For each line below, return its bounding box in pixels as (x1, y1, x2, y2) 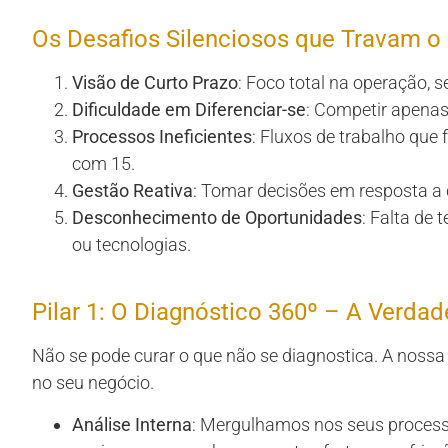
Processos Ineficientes (72, 126, 252, 148)
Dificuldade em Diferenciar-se (72, 99, 306, 121)
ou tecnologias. (72, 234, 191, 256)
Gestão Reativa (72, 180, 193, 202)
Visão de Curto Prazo (72, 72, 238, 94)
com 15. (72, 153, 135, 175)
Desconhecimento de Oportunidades (72, 207, 362, 229)
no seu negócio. (32, 372, 154, 394)
